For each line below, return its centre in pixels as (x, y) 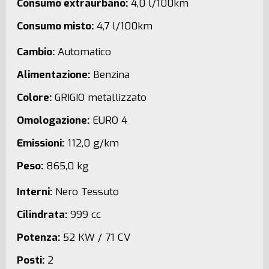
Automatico (83, 52)
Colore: (35, 98)
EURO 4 (109, 120)
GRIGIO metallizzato (99, 98)
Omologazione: (53, 120)
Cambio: (36, 52)
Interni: (35, 192)
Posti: (31, 260)
